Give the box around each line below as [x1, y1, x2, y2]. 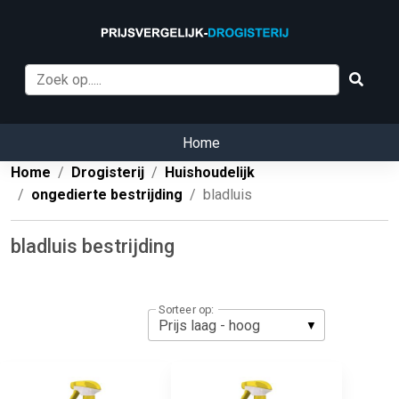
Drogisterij [71, 164, 144, 182]
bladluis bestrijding [11, 235, 175, 258]
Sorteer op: [159, 302, 214, 317]
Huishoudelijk [165, 164, 255, 182]
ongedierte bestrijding [31, 186, 183, 204]
